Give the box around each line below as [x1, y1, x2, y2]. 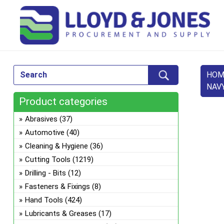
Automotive [24, 128, 64, 137]
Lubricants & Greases [24, 209, 96, 218]
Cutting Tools [24, 155, 70, 164]
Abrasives [24, 114, 57, 123]
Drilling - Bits [24, 168, 66, 177]
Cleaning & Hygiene [24, 141, 88, 150]
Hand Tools [24, 195, 63, 204]
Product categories [18, 95, 107, 107]
